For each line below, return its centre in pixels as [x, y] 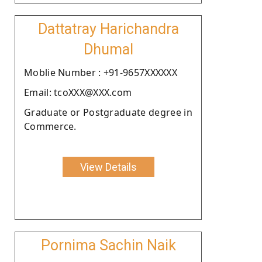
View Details [108, 167]
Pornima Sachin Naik [108, 245]
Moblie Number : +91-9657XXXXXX [101, 72]
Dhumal [108, 49]
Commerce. [50, 126]
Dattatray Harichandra [108, 29]
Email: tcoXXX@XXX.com [78, 92]
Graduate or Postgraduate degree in [108, 112]
